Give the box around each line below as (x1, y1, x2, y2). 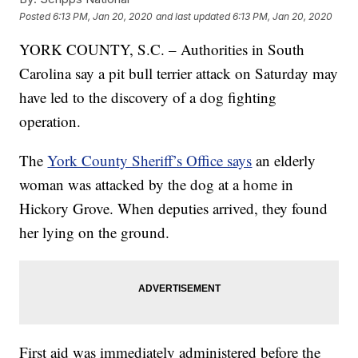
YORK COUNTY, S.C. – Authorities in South (19, 39, 305, 60)
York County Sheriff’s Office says (47, 150, 253, 171)
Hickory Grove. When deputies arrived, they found (19, 198, 328, 219)
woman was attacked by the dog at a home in (19, 174, 294, 195)
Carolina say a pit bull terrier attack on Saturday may (19, 63, 339, 84)
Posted (19, 10, 54, 22)
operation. (19, 111, 82, 132)
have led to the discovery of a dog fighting (19, 87, 277, 108)
